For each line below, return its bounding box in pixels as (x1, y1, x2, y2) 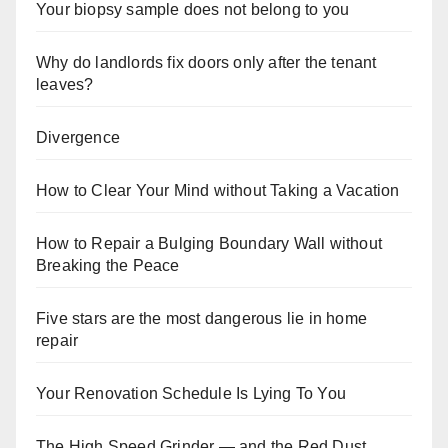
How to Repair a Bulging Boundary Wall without (36, 235, 383, 253)
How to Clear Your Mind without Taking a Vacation (36, 182, 400, 200)
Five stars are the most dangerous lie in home (36, 310, 368, 328)
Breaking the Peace (36, 257, 180, 275)
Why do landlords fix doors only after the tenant (36, 54, 377, 72)
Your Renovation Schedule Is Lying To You (36, 385, 346, 403)
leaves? (36, 76, 94, 94)
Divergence (36, 129, 120, 147)
